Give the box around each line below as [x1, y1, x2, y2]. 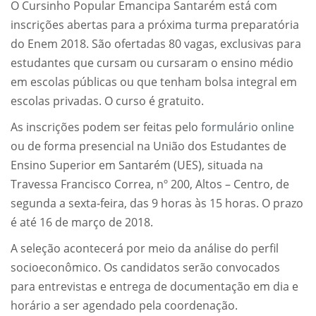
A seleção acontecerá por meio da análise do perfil [11, 241, 279, 257]
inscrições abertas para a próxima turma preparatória [11, 17, 299, 33]
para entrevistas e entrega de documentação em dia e [11, 279, 298, 295]
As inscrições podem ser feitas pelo [11, 119, 201, 135]
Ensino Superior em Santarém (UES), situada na [11, 157, 263, 174]
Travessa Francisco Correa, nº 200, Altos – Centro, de [11, 176, 289, 193]
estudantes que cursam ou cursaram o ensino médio [11, 55, 293, 71]
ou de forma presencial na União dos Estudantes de [11, 138, 286, 154]
